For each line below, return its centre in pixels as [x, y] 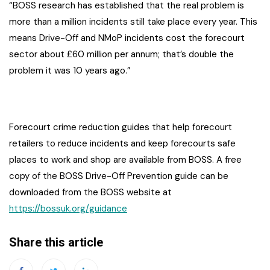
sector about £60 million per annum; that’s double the [121, 55]
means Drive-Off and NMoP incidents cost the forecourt [127, 38]
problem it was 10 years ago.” [70, 71]
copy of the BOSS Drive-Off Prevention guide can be [119, 176]
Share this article [56, 243]
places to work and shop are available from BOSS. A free [125, 160]
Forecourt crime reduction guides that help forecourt [121, 127]
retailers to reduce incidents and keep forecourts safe [122, 144]
